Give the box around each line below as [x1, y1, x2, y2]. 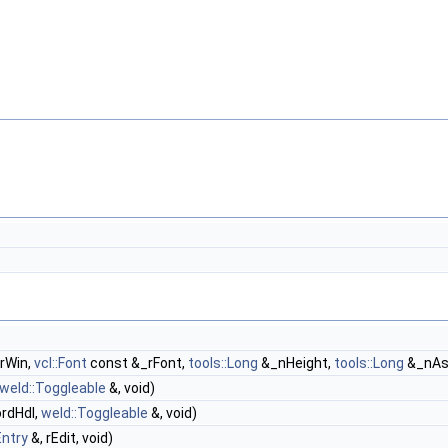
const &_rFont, [87, 355, 188, 371]
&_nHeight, [258, 355, 334, 371]
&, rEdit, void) [28, 430, 113, 446]
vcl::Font [34, 355, 87, 371]
